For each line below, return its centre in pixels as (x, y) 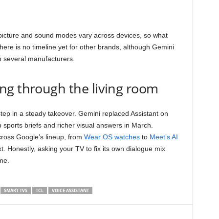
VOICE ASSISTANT (70, 190)
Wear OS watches (112, 137)
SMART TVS (15, 190)
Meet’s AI (164, 137)
